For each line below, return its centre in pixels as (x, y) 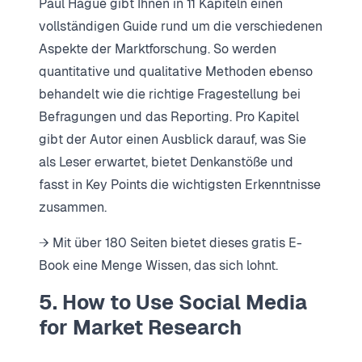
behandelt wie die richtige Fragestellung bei (170, 94)
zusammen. (73, 207)
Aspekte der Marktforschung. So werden (158, 48)
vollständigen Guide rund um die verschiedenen (181, 26)
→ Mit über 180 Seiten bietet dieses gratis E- (170, 242)
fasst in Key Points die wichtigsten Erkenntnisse (180, 184)
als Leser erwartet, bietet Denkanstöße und (166, 162)
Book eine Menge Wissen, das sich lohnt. (158, 265)
